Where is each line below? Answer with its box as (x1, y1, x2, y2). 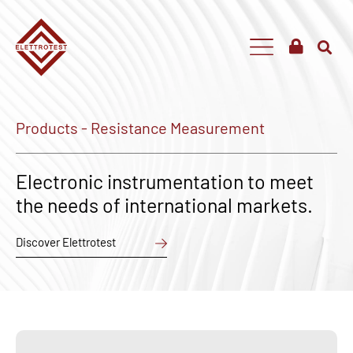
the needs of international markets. (16, 193, 313, 217)
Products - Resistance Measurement (16, 118, 265, 137)
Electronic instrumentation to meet (16, 169, 314, 193)
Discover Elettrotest (16, 235, 116, 249)
